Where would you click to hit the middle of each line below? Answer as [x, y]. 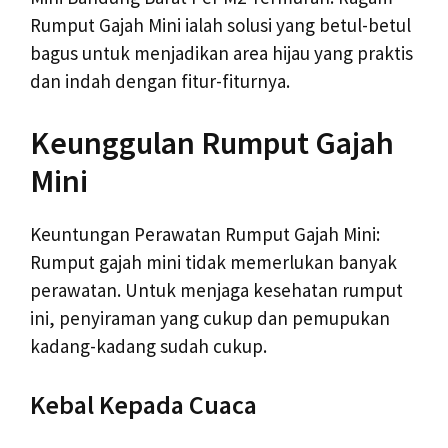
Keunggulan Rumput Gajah [212, 142]
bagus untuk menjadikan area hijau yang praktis [221, 53]
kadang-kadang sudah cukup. [148, 345]
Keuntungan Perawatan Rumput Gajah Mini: [205, 233]
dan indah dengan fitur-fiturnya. [160, 81]
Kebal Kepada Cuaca [143, 405]
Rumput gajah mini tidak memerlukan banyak [213, 261]
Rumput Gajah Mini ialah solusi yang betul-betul [220, 25]
